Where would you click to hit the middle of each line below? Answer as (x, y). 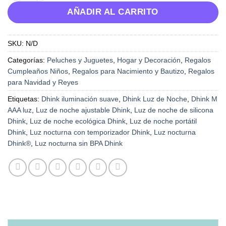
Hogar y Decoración (149, 60)
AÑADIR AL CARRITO (113, 12)
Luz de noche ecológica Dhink (78, 121)
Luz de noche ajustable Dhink (83, 110)
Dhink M (204, 99)
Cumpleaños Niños (38, 71)
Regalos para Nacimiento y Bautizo (128, 71)
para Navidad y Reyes (43, 82)
